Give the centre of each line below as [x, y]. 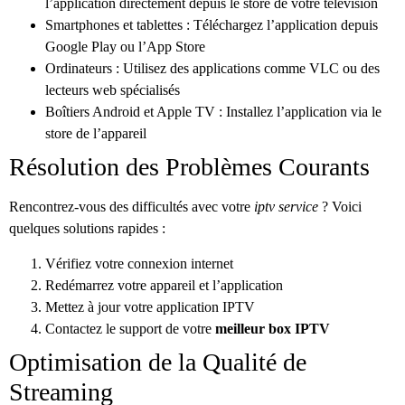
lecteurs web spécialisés [113, 90]
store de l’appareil [96, 134]
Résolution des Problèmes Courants [189, 167]
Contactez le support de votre [128, 328]
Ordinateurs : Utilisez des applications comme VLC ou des [212, 69]
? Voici [342, 207]
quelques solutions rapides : [87, 229]
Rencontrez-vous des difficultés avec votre [130, 207]
